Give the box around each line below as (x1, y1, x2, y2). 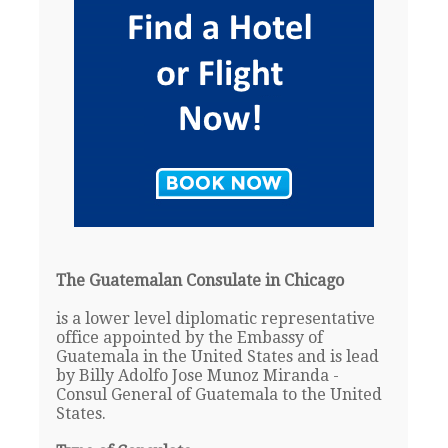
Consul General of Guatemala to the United (55, 385, 382, 405)
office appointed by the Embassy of (55, 328, 323, 348)
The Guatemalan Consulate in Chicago (55, 271, 344, 291)
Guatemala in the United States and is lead (55, 347, 379, 367)
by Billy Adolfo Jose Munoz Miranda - (55, 366, 339, 386)
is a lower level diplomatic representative (55, 309, 375, 329)
